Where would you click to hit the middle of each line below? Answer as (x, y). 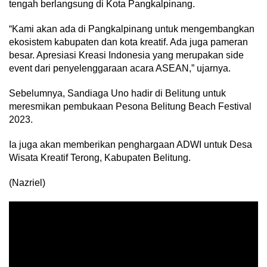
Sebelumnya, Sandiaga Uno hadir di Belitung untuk (117, 93)
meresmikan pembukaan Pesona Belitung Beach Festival (130, 106)
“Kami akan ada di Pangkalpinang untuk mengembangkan (132, 29)
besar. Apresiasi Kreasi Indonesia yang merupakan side (126, 55)
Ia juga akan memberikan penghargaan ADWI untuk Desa (131, 145)
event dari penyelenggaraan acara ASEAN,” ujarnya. (120, 68)
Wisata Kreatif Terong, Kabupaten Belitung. (101, 158)
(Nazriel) (27, 183)
